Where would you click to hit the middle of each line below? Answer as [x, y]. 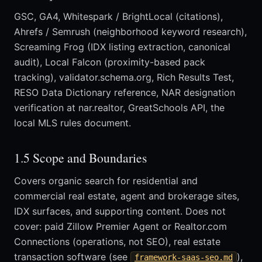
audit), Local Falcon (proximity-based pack [110, 62]
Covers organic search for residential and [106, 181]
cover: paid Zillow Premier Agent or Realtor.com [120, 227]
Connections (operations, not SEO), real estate [117, 242]
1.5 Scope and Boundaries [80, 158]
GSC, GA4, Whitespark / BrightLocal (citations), [118, 17]
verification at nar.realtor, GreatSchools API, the [119, 108]
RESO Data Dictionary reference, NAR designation [125, 93]
